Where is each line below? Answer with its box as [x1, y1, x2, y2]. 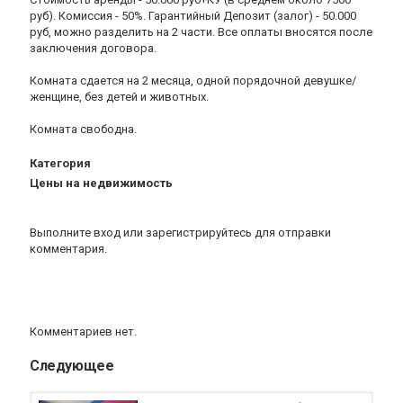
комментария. [30, 242, 107, 255]
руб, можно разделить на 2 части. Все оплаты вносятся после [30, 25, 372, 39]
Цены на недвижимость [30, 176, 173, 190]
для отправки [252, 226, 331, 239]
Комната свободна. [30, 122, 137, 136]
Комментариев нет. [30, 325, 137, 338]
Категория [30, 157, 91, 170]
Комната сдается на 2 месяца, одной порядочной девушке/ [30, 74, 356, 87]
